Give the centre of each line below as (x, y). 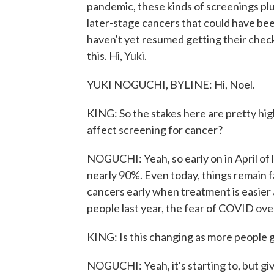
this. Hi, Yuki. (117, 56)
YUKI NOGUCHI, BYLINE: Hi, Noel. (171, 84)
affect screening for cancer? (155, 130)
